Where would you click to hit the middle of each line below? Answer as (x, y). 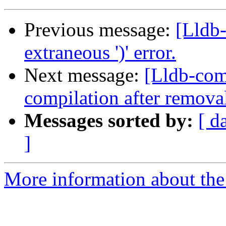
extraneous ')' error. (100, 52)
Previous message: (100, 30)
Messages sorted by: (109, 121)
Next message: (84, 75)
